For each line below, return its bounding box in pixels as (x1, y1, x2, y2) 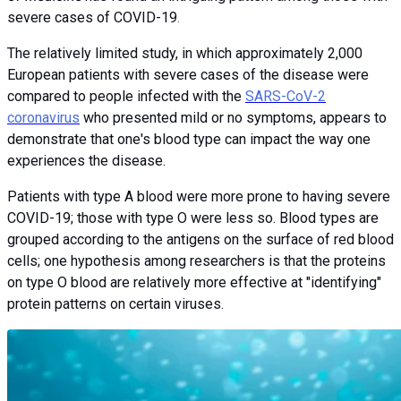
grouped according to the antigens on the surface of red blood (7, 230, 394, 248)
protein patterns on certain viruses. (7, 294, 224, 312)
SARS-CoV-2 (245, 87, 326, 105)
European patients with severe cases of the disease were (7, 65, 369, 83)
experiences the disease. (7, 151, 166, 169)
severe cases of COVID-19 (7, 8, 177, 26)
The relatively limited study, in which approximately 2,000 (7, 44, 363, 62)
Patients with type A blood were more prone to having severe (7, 187, 390, 205)
